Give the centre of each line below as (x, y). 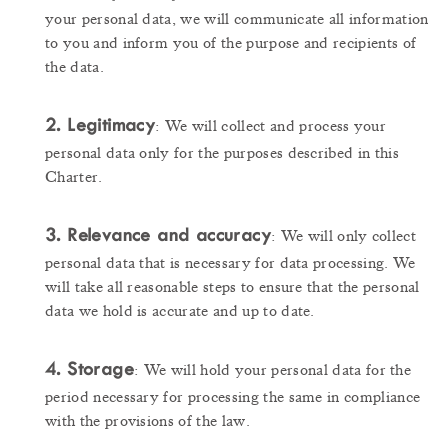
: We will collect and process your (271, 126)
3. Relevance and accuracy (158, 235)
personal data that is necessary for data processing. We (230, 263)
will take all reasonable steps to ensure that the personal (232, 287)
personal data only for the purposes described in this (222, 153)
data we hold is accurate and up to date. (180, 311)
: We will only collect (344, 236)
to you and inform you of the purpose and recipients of (231, 43)
